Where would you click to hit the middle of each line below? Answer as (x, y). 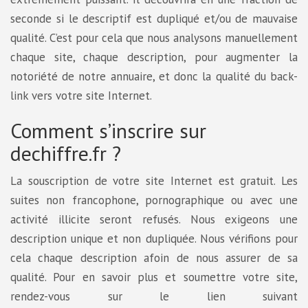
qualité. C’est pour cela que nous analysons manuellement (154, 37)
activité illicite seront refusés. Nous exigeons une (154, 219)
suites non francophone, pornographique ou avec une (154, 200)
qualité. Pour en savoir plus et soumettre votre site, (154, 277)
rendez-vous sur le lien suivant (154, 296)
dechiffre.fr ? (66, 153)
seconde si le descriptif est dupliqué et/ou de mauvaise (154, 18)
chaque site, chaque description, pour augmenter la (154, 57)
